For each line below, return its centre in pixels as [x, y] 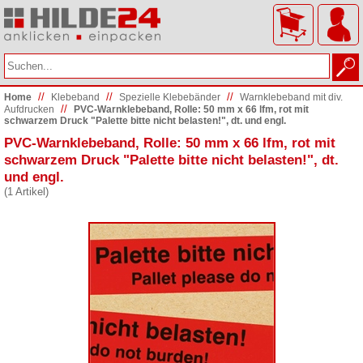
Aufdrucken [29, 110]
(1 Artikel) [26, 192]
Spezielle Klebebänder [170, 98]
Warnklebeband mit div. [291, 98]
